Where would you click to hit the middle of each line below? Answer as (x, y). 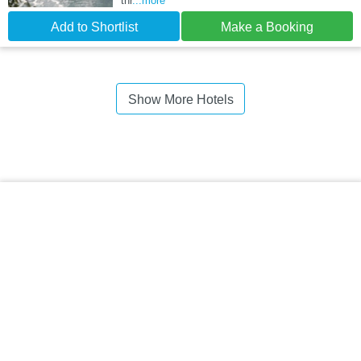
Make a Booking (267, 27)
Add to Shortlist (94, 27)
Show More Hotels (180, 99)
